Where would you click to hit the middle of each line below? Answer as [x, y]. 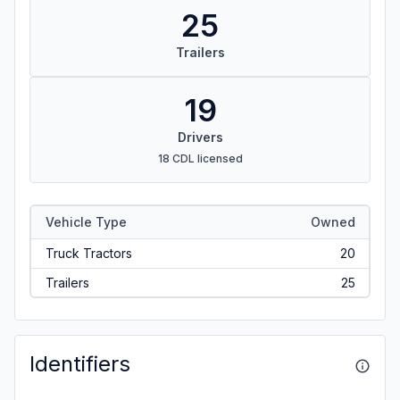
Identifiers [80, 364]
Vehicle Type [86, 221]
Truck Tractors [88, 253]
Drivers [200, 137]
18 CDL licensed [200, 158]
